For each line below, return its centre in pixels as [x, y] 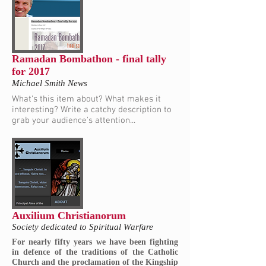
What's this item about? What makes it [86, 99]
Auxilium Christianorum [69, 215]
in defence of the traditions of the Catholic [95, 252]
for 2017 [31, 72]
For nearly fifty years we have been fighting [95, 242]
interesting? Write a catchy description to [92, 110]
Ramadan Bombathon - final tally [89, 59]
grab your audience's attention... [74, 120]
